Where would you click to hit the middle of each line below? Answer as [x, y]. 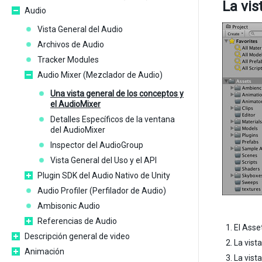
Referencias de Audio [77, 221]
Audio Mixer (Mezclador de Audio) [100, 75]
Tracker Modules [68, 60]
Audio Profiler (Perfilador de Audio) [102, 191]
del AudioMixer [78, 130]
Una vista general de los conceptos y [117, 94]
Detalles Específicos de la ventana [113, 119]
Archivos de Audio [71, 44]
